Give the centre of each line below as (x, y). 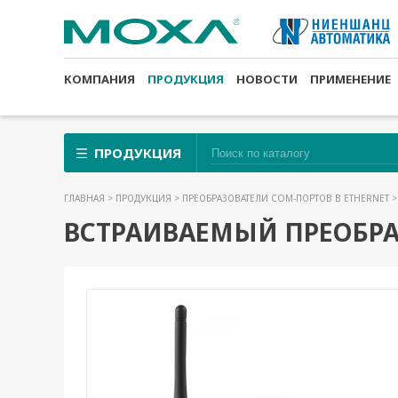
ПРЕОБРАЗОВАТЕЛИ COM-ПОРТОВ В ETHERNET (287, 198)
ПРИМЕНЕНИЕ (350, 79)
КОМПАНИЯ (99, 79)
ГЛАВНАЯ (86, 198)
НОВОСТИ (267, 79)
